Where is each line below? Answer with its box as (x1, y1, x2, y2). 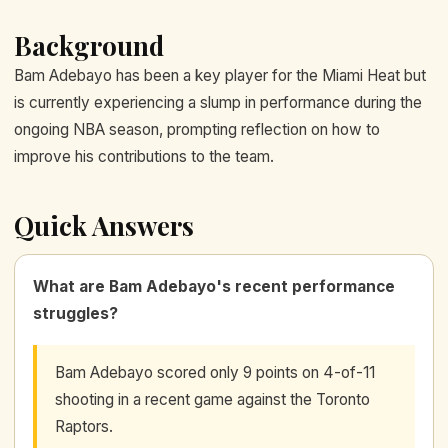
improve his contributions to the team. (14, 146, 274, 166)
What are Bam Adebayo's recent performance (33, 276, 395, 296)
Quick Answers (14, 207, 194, 243)
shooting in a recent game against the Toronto (55, 389, 370, 409)
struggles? (33, 303, 118, 323)
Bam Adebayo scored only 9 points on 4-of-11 (55, 362, 375, 382)
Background (14, 27, 164, 63)
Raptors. (55, 416, 113, 436)
